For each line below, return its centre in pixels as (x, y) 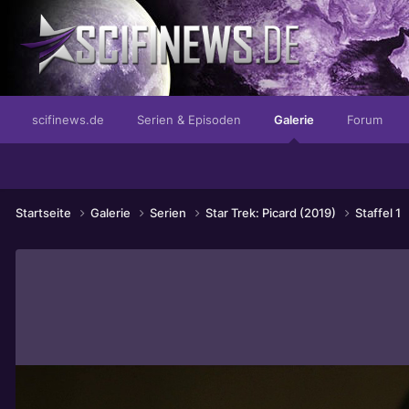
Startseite (45, 212)
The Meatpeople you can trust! (132, 109)
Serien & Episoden (189, 120)
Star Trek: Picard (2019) (272, 212)
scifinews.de (68, 120)
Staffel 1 (379, 212)
